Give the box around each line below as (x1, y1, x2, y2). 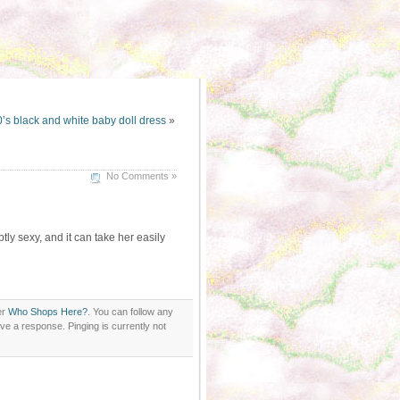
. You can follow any (87, 306, 173, 317)
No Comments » (106, 171, 177, 181)
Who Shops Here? (8, 306, 87, 317)
